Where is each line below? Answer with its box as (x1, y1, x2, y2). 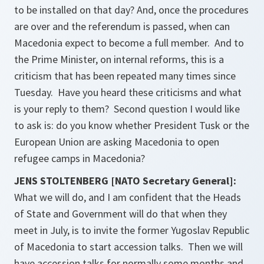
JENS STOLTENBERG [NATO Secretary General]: (14, 174, 236, 188)
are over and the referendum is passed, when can (14, 19, 230, 34)
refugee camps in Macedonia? (14, 151, 145, 166)
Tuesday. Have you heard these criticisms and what (14, 85, 242, 100)
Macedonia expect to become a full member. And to (14, 36, 244, 50)
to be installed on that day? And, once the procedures (14, 3, 249, 17)
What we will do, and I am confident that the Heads (14, 190, 241, 204)
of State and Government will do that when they (14, 207, 227, 221)
